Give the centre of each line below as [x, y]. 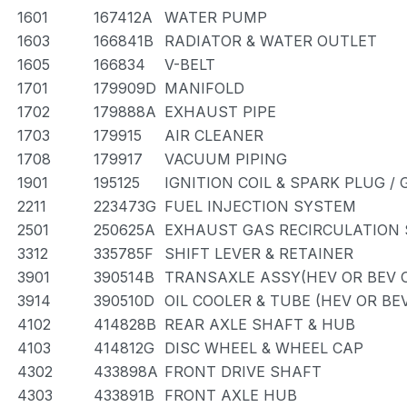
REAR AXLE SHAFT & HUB [260, 324]
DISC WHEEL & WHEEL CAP [264, 348]
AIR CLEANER [214, 135]
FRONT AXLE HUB [231, 395]
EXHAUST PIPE [220, 112]
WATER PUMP [216, 17]
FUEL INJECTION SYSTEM [260, 206]
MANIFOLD [204, 88]
